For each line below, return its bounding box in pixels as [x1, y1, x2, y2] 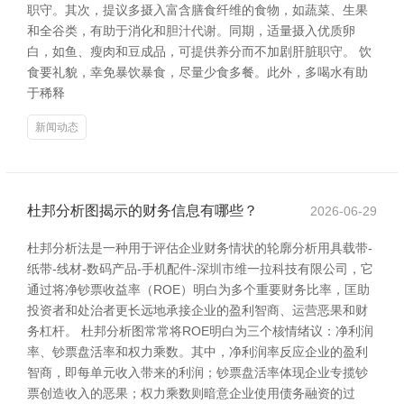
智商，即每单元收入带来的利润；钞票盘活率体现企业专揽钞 [27, 365, 368, 380]
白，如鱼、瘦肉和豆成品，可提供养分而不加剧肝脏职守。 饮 [27, 44, 372, 59]
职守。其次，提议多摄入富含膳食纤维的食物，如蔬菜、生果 [27, 3, 368, 17]
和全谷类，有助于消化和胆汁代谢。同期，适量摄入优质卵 [27, 23, 355, 38]
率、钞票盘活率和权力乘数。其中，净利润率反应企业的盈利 [27, 344, 368, 359]
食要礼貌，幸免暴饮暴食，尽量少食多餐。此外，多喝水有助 [27, 65, 368, 79]
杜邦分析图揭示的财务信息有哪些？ [27, 203, 258, 218]
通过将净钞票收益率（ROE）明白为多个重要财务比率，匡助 [27, 282, 370, 297]
